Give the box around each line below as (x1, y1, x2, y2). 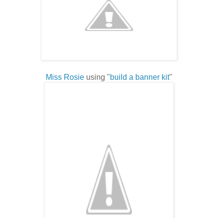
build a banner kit (110, 73, 169, 81)
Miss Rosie (46, 73, 84, 81)
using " (84, 73, 110, 81)
